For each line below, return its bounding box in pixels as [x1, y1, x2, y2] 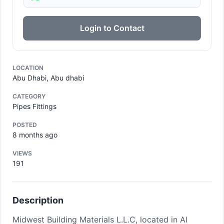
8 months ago [12, 130, 57, 139]
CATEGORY [12, 92, 45, 100]
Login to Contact [79, 23, 144, 33]
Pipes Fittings [12, 102, 56, 110]
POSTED [12, 121, 37, 128]
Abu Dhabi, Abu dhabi [12, 73, 84, 82]
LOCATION [12, 64, 43, 71]
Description [12, 195, 63, 205]
